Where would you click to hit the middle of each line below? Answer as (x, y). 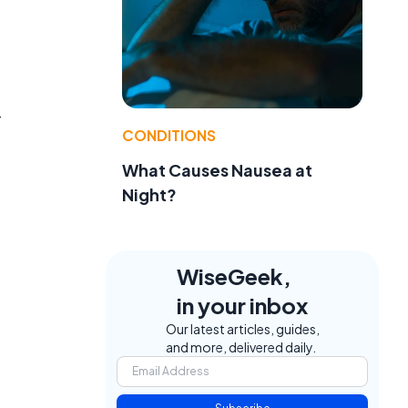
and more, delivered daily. (240, 347)
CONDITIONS (169, 135)
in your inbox (242, 305)
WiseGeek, (234, 275)
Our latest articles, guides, (242, 328)
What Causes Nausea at (217, 169)
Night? (149, 194)
